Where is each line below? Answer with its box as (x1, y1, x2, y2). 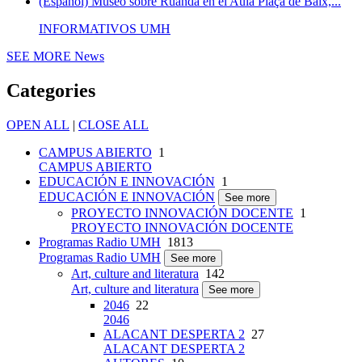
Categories (6, 80, 95, 102)
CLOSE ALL (78, 118, 149, 133)
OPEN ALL (6, 118, 69, 133)
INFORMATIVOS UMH (39, 22, 170, 36)
